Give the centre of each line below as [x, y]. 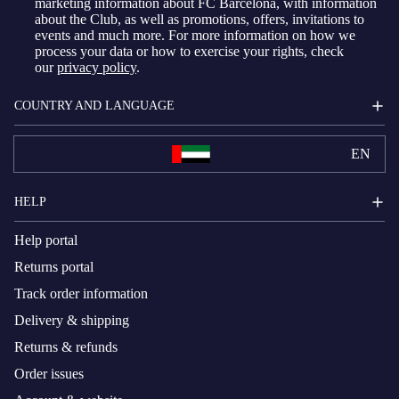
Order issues [49, 374]
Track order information [81, 294]
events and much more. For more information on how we [195, 36]
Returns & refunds [66, 347]
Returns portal [54, 267]
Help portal [46, 240]
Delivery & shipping [72, 321]
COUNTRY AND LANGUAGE [94, 105]
